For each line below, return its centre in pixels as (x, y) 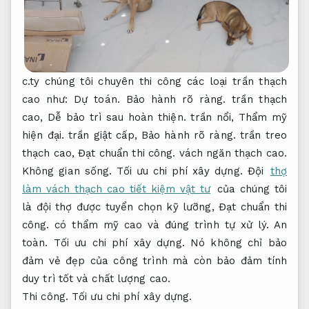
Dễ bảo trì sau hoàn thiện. (117, 117)
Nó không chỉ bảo (236, 242)
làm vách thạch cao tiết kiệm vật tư (117, 189)
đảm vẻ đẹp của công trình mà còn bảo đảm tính (154, 260)
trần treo (261, 135)
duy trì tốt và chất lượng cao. (96, 278)
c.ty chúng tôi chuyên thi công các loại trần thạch (154, 81)
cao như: (48, 99)
